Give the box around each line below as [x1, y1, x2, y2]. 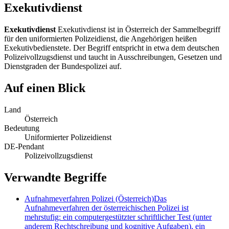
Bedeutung [4, 123, 39, 132]
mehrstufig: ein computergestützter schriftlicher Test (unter [25, 213, 212, 222]
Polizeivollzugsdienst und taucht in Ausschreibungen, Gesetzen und [4, 52, 222, 61]
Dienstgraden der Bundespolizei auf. [4, 61, 122, 71]
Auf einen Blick [4, 81, 85, 95]
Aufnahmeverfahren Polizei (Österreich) [25, 194, 154, 203]
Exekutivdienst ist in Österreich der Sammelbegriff [58, 25, 220, 34]
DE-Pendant [4, 142, 44, 151]
